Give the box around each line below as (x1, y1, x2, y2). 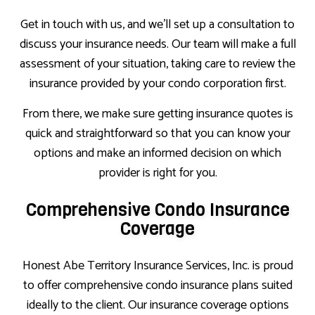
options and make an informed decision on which (34, 143, 281, 165)
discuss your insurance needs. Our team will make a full (19, 34, 296, 56)
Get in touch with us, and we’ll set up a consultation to (20, 14, 295, 36)
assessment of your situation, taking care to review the (20, 53, 295, 75)
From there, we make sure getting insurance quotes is (22, 103, 293, 125)
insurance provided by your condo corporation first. (29, 73, 286, 95)
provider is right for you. (98, 162, 217, 184)
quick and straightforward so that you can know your (25, 123, 290, 145)
